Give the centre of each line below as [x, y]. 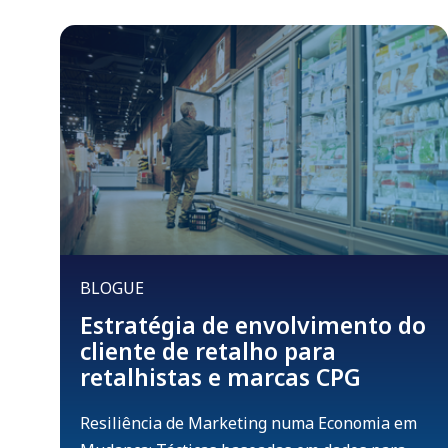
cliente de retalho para [208, 351]
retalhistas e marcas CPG [220, 377]
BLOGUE [112, 288]
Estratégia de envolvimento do [253, 325]
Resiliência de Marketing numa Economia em [248, 423]
